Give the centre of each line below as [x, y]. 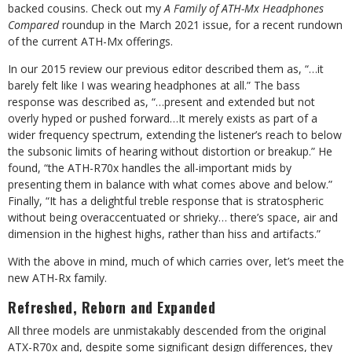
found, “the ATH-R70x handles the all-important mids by [150, 168]
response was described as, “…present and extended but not [161, 102]
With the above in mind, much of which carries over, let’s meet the [176, 261]
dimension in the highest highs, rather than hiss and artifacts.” [164, 234]
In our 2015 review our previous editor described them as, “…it [166, 69]
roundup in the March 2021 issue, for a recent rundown [201, 25]
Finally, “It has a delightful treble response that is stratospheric [166, 201]
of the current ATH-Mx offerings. [90, 41]
